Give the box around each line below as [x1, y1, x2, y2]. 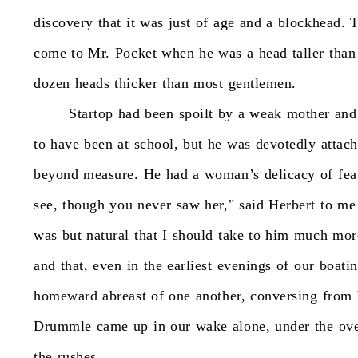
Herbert [268, 197, 316, 213]
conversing [250, 288, 318, 304]
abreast [102, 288, 147, 304]
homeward [34, 288, 98, 304]
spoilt [178, 105, 213, 121]
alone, [232, 318, 271, 334]
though [62, 197, 105, 213]
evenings [217, 257, 272, 273]
